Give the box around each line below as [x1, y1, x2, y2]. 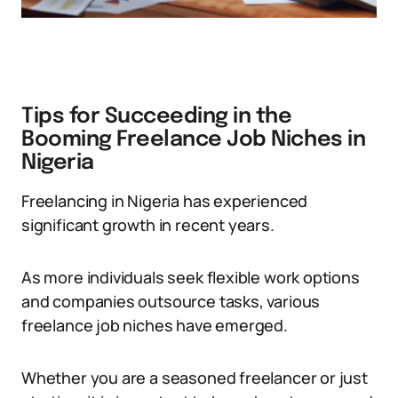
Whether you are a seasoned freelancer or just [21, 367, 368, 388]
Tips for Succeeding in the [21, 106, 292, 128]
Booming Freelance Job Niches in [21, 129, 366, 151]
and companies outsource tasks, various [21, 291, 321, 312]
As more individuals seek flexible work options [21, 267, 360, 288]
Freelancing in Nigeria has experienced [21, 190, 308, 211]
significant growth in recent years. [21, 214, 275, 235]
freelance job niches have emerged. [21, 314, 288, 336]
